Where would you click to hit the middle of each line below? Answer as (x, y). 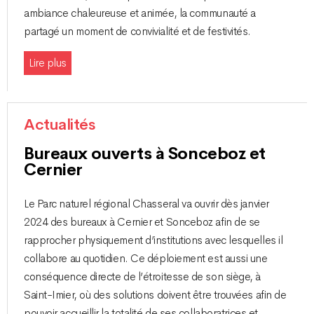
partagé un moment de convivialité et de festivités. (138, 31)
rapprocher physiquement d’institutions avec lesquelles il (153, 240)
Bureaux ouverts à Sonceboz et (145, 154)
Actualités (60, 125)
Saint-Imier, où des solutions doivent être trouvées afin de (155, 295)
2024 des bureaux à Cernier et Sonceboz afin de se (142, 222)
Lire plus (48, 63)
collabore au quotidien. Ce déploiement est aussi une (146, 258)
